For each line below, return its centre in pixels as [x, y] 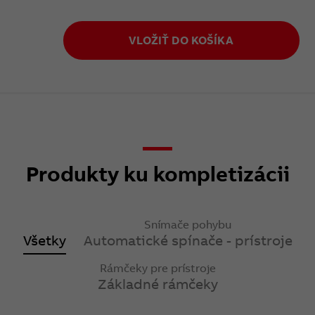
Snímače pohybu [188, 225]
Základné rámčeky [157, 284]
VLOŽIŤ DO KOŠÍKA [181, 40]
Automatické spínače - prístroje [188, 240]
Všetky [44, 240]
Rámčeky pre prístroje [157, 268]
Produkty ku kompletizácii [157, 174]
